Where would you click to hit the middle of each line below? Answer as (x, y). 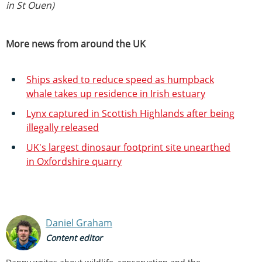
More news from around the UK (76, 44)
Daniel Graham (79, 223)
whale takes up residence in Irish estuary (116, 93)
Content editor (74, 238)
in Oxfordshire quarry (74, 161)
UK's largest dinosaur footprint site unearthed (128, 147)
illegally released (63, 127)
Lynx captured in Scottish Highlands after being (130, 113)
